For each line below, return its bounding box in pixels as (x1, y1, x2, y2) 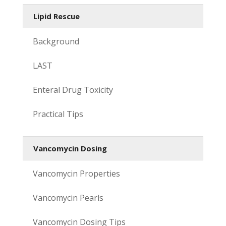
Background (32, 35, 79, 47)
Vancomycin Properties (32, 167, 120, 179)
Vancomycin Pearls (32, 192, 103, 203)
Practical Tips (32, 108, 83, 120)
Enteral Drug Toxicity (32, 84, 113, 95)
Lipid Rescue (33, 11, 80, 21)
